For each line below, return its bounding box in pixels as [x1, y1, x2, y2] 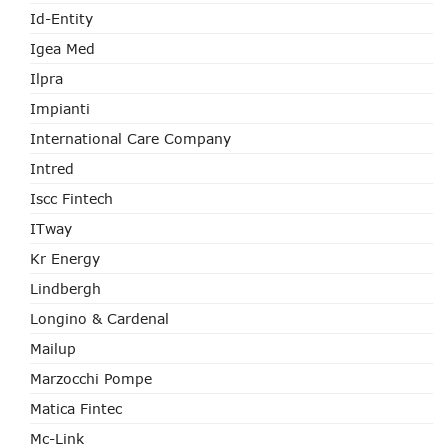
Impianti [30, 100, 90, 117]
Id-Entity [30, 10, 93, 27]
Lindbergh [30, 280, 101, 297]
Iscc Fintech [30, 190, 113, 207]
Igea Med [30, 40, 95, 57]
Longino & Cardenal [30, 310, 169, 327]
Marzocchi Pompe [30, 370, 152, 387]
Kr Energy [30, 250, 100, 267]
